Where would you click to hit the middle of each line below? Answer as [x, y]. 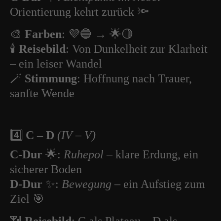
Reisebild [42, 49]
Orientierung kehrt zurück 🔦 [79, 12]
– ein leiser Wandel [56, 64]
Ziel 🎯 [27, 199]
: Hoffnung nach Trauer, [134, 78]
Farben [43, 34]
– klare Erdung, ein [151, 154]
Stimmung [51, 78]
